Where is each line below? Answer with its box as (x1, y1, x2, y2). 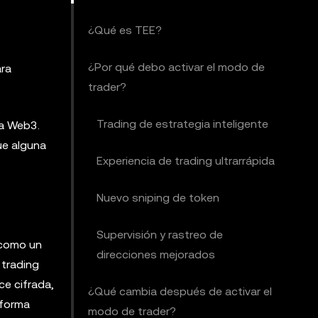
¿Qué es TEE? (88, 23, 162, 37)
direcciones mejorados (97, 248, 215, 261)
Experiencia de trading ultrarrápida (97, 154, 275, 168)
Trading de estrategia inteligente (97, 117, 268, 131)
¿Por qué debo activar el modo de (88, 60, 265, 74)
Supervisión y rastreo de (97, 228, 223, 241)
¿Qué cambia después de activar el (88, 285, 272, 298)
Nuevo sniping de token (97, 191, 219, 204)
